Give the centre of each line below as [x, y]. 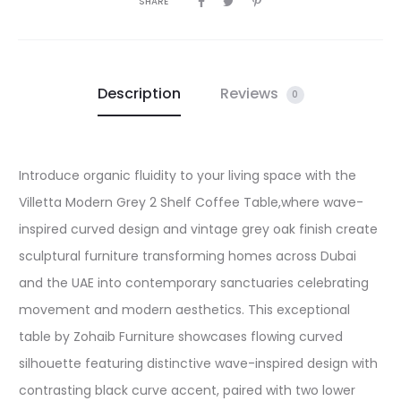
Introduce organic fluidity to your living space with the [188, 175]
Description [139, 94]
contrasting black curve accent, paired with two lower [187, 390]
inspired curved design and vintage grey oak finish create [198, 229]
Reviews [251, 94]
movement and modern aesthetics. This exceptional [184, 310]
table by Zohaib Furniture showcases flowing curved [181, 337]
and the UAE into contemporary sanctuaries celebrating [194, 283]
